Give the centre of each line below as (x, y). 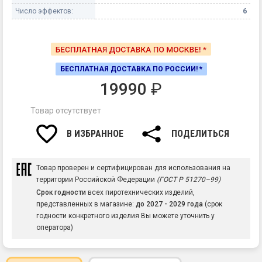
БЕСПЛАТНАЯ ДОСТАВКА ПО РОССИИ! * (131, 69)
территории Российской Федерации (96, 179)
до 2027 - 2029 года (169, 204)
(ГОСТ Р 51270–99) (189, 179)
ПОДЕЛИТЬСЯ (200, 133)
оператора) (55, 228)
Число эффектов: (44, 11)
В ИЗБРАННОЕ (95, 133)
